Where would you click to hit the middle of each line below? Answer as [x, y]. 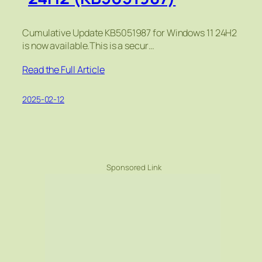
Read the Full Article [63, 69]
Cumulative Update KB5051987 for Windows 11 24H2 [130, 32]
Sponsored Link [134, 167]
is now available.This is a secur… [88, 45]
